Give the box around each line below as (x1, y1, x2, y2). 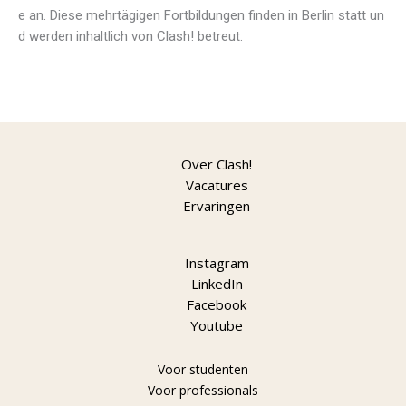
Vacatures (185, 175, 248, 194)
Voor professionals (148, 381, 258, 399)
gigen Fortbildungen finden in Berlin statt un (129, 7, 384, 24)
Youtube (190, 315, 243, 334)
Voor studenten (158, 360, 248, 378)
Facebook (187, 295, 246, 314)
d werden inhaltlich (18, 28, 128, 45)
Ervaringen (183, 196, 250, 215)
